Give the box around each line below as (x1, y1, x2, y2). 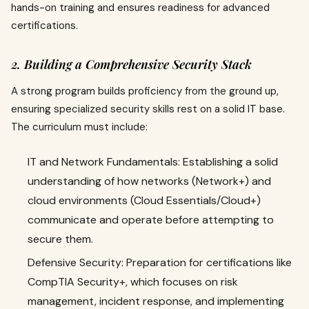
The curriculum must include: (11, 120, 148, 134)
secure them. (28, 232, 93, 246)
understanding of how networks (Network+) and (28, 174, 271, 188)
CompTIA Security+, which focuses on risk (28, 275, 238, 289)
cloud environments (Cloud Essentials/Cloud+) (28, 193, 261, 208)
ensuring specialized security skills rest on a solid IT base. (11, 102, 285, 116)
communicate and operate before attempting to (28, 212, 274, 227)
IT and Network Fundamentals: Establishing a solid (28, 154, 278, 169)
